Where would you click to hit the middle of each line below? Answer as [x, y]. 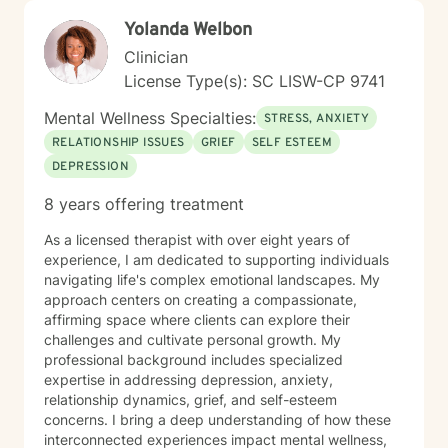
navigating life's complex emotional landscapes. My [212, 279]
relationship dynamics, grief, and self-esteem [190, 399]
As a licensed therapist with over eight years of [197, 239]
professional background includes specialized [193, 359]
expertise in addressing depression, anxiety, [188, 379]
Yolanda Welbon [188, 30]
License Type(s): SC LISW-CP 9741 [254, 81]
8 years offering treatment [144, 204]
